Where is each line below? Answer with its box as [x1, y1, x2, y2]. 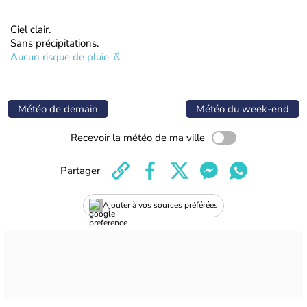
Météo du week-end [196, 101, 289, 116]
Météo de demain [18, 101, 98, 116]
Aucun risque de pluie [10, 49, 112, 64]
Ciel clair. [10, 22, 51, 36]
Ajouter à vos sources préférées [103, 199, 218, 211]
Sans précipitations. [10, 36, 99, 50]
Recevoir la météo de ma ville [71, 130, 205, 145]
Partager [60, 163, 100, 177]
